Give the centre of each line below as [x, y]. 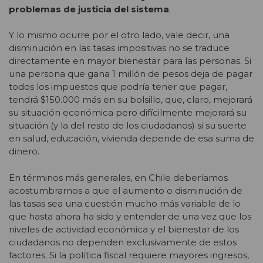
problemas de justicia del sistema [89, 9]
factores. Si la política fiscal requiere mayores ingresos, [129, 255]
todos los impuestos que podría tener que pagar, [118, 87]
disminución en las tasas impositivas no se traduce [119, 48]
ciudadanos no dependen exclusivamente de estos [123, 242]
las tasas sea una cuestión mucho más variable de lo [125, 203]
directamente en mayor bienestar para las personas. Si [130, 61]
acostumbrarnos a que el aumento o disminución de [126, 190]
